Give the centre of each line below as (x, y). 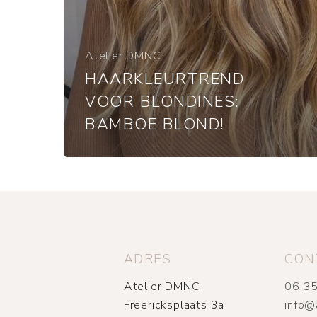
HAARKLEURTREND (165, 79)
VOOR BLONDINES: (162, 102)
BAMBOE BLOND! (155, 124)
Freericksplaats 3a (174, 305)
